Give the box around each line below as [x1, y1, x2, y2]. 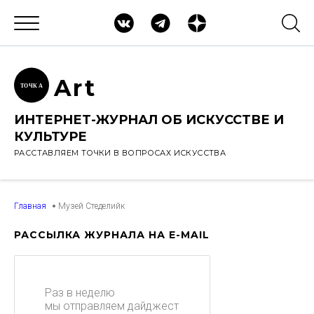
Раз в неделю [45, 286, 115, 299]
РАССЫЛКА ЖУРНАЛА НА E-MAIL [14, 228, 210, 241]
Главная [14, 201, 46, 211]
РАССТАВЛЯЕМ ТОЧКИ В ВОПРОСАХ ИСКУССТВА [14, 148, 226, 158]
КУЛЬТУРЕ [14, 129, 87, 144]
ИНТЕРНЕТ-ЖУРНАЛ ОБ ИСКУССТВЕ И [14, 112, 284, 128]
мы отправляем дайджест [45, 299, 179, 313]
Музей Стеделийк [58, 201, 125, 211]
